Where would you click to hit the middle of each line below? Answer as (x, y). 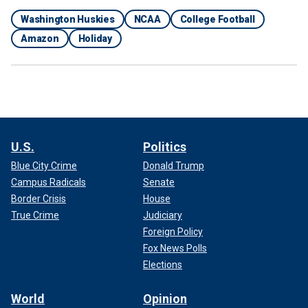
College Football (217, 19)
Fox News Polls (175, 248)
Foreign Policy (173, 231)
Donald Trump (174, 165)
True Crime (35, 215)
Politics (165, 146)
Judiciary (163, 215)
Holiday (95, 38)
